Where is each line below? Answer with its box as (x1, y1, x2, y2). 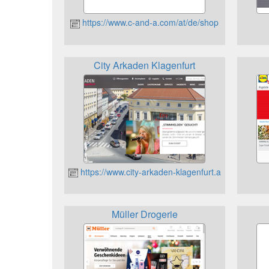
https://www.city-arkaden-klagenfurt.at (78, 165, 223, 178)
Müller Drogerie (111, 207, 178, 221)
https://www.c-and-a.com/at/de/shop (80, 16, 219, 29)
